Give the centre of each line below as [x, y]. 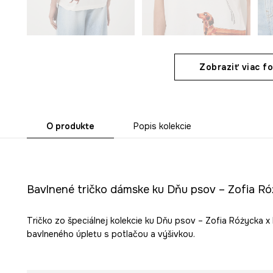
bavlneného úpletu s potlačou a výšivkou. [111, 234]
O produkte [70, 126]
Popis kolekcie [162, 126]
